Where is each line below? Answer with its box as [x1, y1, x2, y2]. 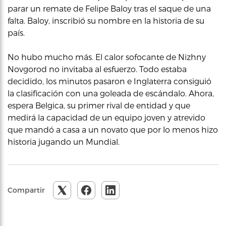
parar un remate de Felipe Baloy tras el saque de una [8, 4, 211, 13]
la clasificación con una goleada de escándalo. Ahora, [8, 88, 214, 98]
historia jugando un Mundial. [8, 137, 120, 146]
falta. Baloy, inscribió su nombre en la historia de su [8, 16, 204, 25]
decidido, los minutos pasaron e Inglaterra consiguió [8, 76, 211, 86]
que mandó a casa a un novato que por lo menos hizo [8, 125, 218, 134]
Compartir [8, 186, 45, 194]
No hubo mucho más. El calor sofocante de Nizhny [8, 52, 206, 62]
